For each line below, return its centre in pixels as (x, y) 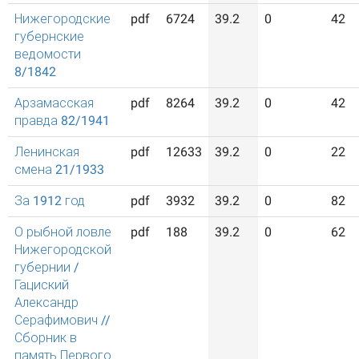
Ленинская (47, 152)
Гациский (42, 285)
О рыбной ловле (63, 232)
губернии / (47, 267)
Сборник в (46, 338)
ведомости (48, 54)
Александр (46, 303)
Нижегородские (63, 19)
